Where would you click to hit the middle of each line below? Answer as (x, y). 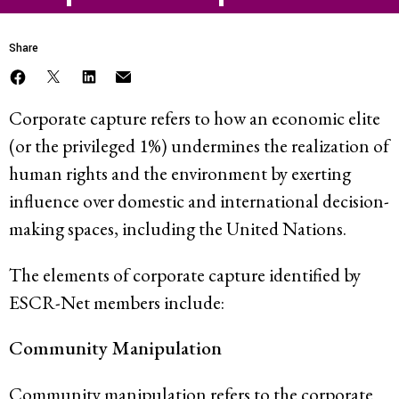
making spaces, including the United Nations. (178, 228)
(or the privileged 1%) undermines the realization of (199, 145)
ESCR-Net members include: (117, 302)
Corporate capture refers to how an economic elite (195, 118)
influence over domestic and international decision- (199, 200)
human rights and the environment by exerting (180, 173)
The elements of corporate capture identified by (185, 274)
